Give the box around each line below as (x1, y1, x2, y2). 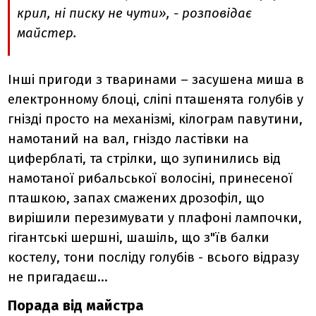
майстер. (17, 25, 80, 42)
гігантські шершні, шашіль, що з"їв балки (8, 230, 270, 246)
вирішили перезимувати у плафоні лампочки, (8, 210, 303, 226)
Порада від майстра (8, 296, 145, 314)
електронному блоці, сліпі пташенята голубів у (8, 92, 304, 108)
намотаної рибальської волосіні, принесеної (8, 171, 293, 187)
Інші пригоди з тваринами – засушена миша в (8, 72, 305, 88)
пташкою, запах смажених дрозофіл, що (8, 190, 265, 207)
